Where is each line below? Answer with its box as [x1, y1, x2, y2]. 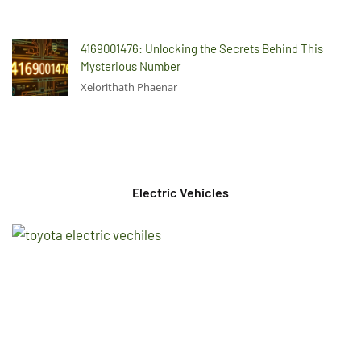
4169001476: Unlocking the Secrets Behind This [81, 40, 323, 56]
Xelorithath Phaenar [81, 79, 177, 94]
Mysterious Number [81, 58, 180, 73]
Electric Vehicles [132, 184, 229, 200]
